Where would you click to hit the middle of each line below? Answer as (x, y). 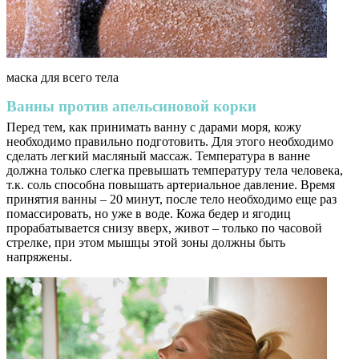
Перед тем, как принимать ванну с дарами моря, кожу (154, 127)
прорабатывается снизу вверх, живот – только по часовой (164, 228)
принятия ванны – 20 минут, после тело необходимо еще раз (171, 200)
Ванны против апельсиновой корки (131, 107)
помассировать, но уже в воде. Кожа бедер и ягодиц (149, 214)
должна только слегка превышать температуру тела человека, (175, 171)
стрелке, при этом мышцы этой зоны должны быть (146, 243)
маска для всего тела (63, 78)
